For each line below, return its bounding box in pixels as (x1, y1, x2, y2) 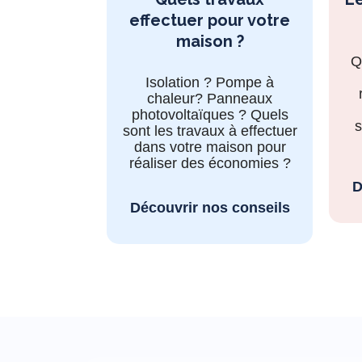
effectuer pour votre (129, 10, 290, 30)
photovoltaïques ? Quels (131, 106, 288, 123)
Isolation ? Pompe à (145, 74, 274, 90)
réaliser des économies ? (128, 154, 291, 171)
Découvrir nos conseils (129, 199, 290, 216)
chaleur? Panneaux (147, 90, 272, 107)
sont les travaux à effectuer (122, 122, 297, 139)
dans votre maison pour (133, 138, 286, 155)
